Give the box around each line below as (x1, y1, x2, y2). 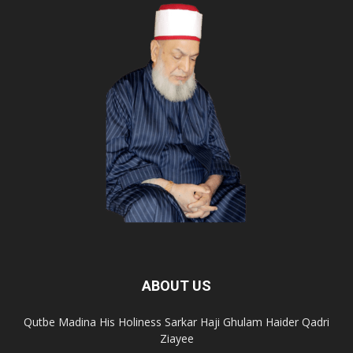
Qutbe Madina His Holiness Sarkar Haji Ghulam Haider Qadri (24, 314, 329, 330)
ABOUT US (142, 277, 211, 295)
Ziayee (159, 331, 194, 347)
